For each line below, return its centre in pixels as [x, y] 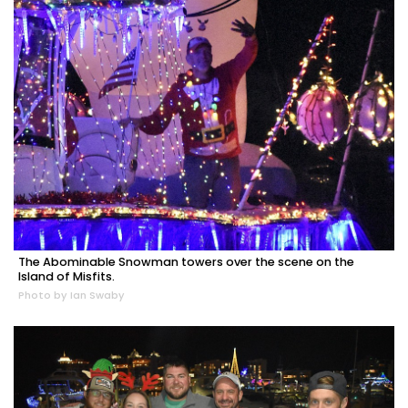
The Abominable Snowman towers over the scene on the [186, 262]
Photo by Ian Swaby [71, 296]
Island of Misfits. [66, 277]
